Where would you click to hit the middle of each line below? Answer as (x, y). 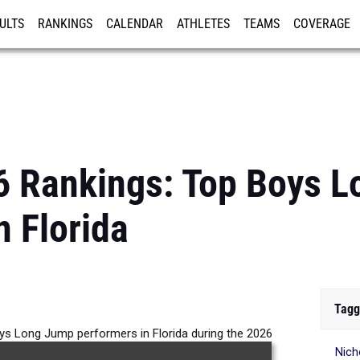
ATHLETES (203, 24)
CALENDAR (135, 24)
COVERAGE (322, 24)
